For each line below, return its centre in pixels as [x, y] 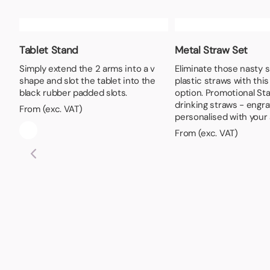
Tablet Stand [49, 50]
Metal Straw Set [212, 50]
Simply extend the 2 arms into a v [87, 68]
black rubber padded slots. [74, 93]
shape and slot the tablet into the [87, 80]
